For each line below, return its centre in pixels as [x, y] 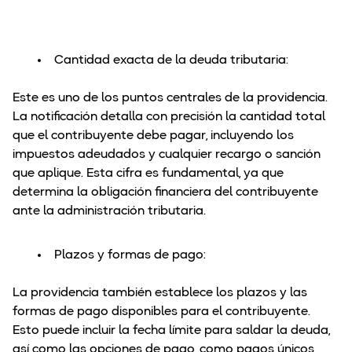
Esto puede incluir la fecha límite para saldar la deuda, [171, 331]
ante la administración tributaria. [109, 212]
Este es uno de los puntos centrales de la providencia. [170, 99]
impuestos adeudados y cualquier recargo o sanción [167, 155]
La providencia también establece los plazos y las [160, 293]
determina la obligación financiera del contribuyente [165, 193]
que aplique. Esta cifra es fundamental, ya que [148, 174]
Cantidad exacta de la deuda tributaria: [173, 61]
